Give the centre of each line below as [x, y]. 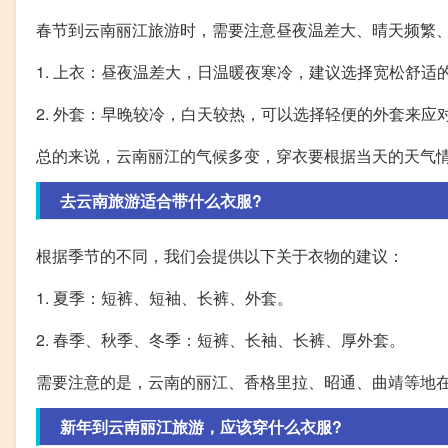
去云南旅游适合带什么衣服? [161, 200]
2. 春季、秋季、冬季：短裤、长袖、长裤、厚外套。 [220, 339]
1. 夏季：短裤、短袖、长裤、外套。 [164, 297]
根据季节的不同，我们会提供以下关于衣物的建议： [220, 255]
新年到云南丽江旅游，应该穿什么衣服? [201, 426]
